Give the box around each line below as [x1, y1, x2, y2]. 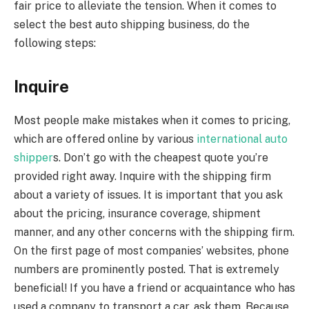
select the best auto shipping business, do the [14, 17, 250, 31]
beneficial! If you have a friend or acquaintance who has [14, 281, 295, 295]
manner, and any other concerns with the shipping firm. [14, 225, 295, 239]
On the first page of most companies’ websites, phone [14, 243, 289, 257]
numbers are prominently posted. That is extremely [14, 262, 279, 276]
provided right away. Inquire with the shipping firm [14, 169, 271, 183]
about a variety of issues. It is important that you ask [14, 188, 283, 201]
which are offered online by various [14, 132, 197, 146]
